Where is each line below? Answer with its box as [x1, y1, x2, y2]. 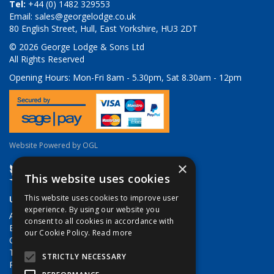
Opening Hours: [9, 72, 70, 83]
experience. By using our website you [24, 204, 160, 215]
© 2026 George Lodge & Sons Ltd [9, 41, 144, 53]
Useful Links [9, 193, 64, 205]
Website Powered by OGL [9, 140, 98, 150]
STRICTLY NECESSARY [42, 251, 127, 262]
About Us [9, 210, 46, 221]
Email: [9, 10, 35, 22]
